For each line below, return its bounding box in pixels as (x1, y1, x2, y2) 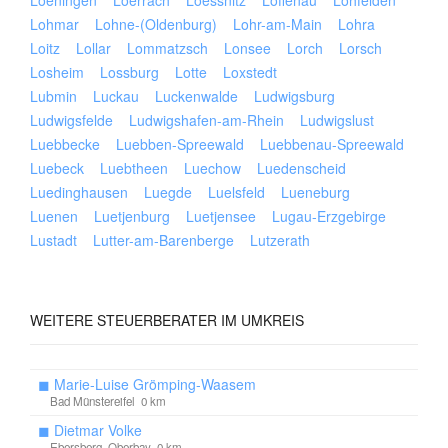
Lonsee (224, 38, 271, 58)
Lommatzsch (127, 38, 208, 58)
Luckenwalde (155, 86, 238, 106)
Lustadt (30, 230, 77, 250)
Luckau (93, 86, 139, 106)
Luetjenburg (94, 206, 170, 226)
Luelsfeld (208, 182, 265, 202)
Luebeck (30, 158, 84, 178)
